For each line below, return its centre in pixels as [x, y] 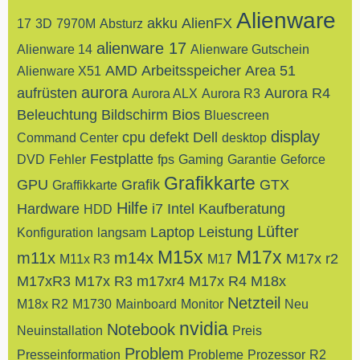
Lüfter [278, 231]
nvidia [204, 329]
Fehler [67, 160]
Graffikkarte [85, 185]
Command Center [67, 138]
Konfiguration [55, 233]
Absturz [121, 24]
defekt [169, 137]
